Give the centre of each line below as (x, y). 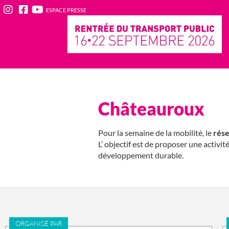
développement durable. (141, 155)
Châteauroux (151, 108)
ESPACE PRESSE (66, 10)
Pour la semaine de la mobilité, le (156, 132)
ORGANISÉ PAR (39, 223)
